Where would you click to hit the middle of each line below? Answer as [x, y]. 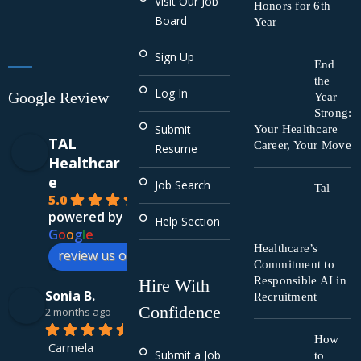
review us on [96, 255]
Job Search [183, 185]
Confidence [180, 313]
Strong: [333, 113]
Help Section [188, 222]
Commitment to [294, 264]
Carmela [71, 348]
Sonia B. [70, 296]
